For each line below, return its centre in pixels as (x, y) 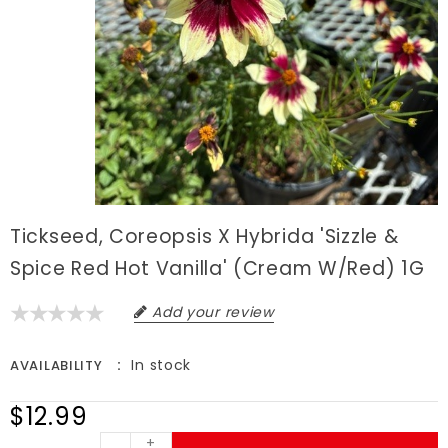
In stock (161, 365)
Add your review (213, 312)
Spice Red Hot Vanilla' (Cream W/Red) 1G (217, 269)
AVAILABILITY (56, 366)
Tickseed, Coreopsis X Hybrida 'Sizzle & (204, 237)
